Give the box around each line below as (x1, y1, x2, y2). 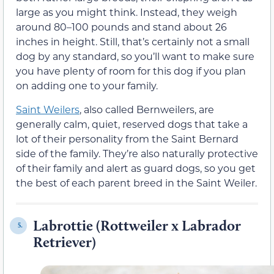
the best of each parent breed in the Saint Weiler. (16, 176, 257, 189)
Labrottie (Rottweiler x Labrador (33, 216, 241, 234)
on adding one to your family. (16, 79, 158, 92)
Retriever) (33, 232, 99, 251)
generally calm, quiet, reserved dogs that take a (16, 117, 248, 130)
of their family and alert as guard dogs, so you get (16, 161, 256, 174)
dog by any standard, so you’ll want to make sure (16, 50, 254, 63)
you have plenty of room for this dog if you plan (16, 64, 246, 78)
